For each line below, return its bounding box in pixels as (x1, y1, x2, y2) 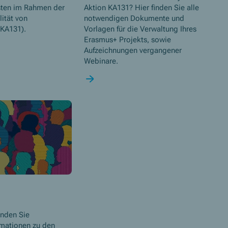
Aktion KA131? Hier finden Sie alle (84, 3, 199, 13)
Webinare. (84, 56, 119, 66)
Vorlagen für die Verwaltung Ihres (84, 24, 197, 34)
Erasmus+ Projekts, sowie (84, 35, 172, 45)
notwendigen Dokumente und (84, 14, 185, 23)
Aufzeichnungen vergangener (84, 46, 182, 55)
